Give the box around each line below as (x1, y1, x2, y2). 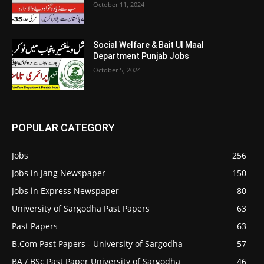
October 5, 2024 (93, 65, 141, 75)
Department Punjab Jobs (93, 51, 190, 61)
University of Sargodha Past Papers (12, 203, 150, 214)
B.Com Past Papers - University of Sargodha (12, 238, 183, 250)
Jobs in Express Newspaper (12, 185, 119, 197)
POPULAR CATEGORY (12, 121, 115, 134)
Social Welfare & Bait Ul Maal (93, 40, 204, 50)
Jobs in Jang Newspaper (12, 167, 105, 179)
